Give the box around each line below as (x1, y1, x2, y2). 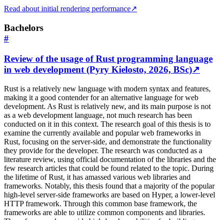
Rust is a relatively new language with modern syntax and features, (4, 84, 211, 93)
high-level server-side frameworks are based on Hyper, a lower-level (4, 190, 215, 199)
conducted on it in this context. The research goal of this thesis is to (4, 119, 211, 128)
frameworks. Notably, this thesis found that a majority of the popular (4, 181, 215, 190)
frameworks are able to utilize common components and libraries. (4, 208, 205, 217)
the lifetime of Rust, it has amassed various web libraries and (4, 172, 191, 181)
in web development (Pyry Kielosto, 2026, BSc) (4, 64, 192, 75)
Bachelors (4, 23, 43, 33)
